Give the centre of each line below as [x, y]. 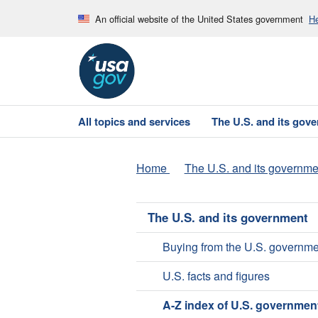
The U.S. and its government [228, 218]
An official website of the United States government [199, 18]
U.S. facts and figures [216, 276]
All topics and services [134, 121]
